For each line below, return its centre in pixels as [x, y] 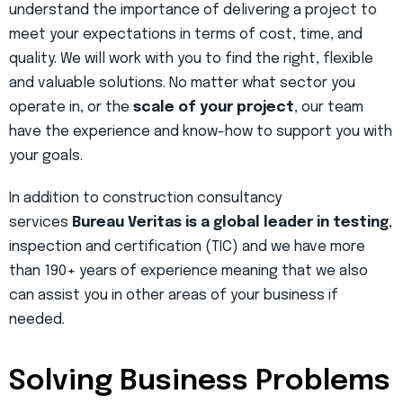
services [40, 223]
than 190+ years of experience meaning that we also [188, 272]
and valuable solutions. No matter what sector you [182, 84]
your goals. [46, 157]
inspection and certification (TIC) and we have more [187, 247]
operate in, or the [71, 108]
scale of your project [214, 108]
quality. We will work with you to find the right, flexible [191, 59]
